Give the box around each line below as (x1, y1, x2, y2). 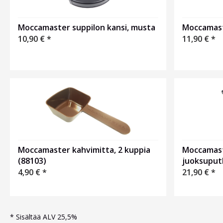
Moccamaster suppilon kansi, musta (18, 22, 155, 33)
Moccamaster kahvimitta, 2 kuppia (18, 144, 150, 156)
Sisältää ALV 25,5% (16, 212, 77, 222)
